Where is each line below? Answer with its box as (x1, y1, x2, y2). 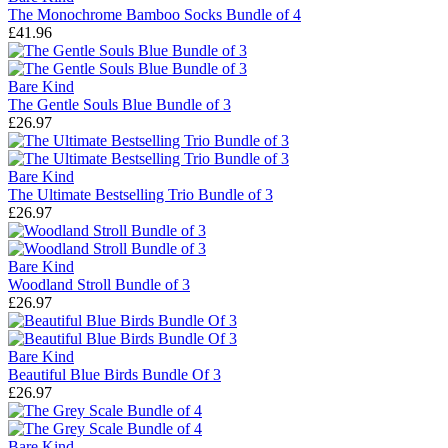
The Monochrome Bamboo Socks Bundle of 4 (8, 6, 301, 24)
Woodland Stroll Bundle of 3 (8, 276, 190, 294)
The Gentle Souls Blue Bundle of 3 (8, 96, 231, 114)
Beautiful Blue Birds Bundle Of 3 (8, 366, 221, 384)
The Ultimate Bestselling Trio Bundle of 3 (8, 186, 273, 204)
